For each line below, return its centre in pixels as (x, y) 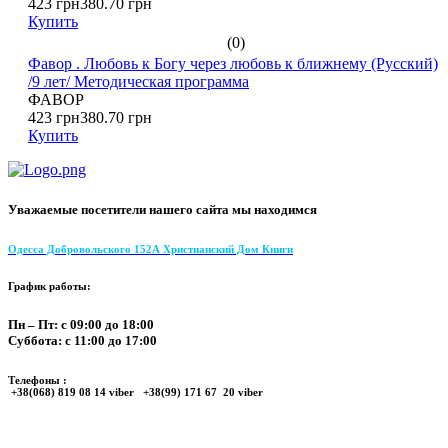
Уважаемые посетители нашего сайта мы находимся (162, 209)
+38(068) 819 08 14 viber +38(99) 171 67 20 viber (135, 391)
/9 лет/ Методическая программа (138, 82)
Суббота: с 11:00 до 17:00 (82, 340)
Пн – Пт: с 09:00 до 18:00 (81, 324)
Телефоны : (39, 379)
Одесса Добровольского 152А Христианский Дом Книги (150, 248)
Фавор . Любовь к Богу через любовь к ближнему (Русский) (233, 64)
